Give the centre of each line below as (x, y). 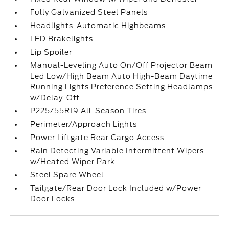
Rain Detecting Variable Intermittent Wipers (117, 151)
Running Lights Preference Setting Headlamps (122, 87)
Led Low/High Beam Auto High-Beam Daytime (122, 76)
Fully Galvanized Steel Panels (89, 12)
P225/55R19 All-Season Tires (88, 111)
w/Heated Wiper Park (73, 162)
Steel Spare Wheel (67, 175)
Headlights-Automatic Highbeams (98, 26)
